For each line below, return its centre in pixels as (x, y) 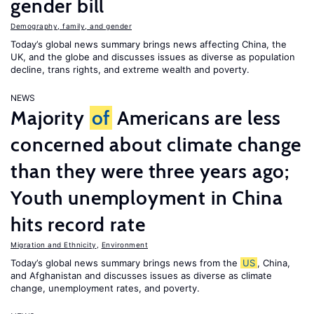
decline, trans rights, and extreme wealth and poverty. (130, 69)
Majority (50, 118)
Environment (124, 245)
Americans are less (197, 118)
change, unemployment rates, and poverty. (105, 288)
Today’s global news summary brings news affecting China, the (149, 44)
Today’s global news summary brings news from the (125, 263)
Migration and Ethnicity (54, 245)
